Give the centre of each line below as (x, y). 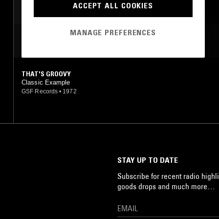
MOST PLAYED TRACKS (65, 41)
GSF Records (40, 91)
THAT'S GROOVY (46, 74)
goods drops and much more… (166, 186)
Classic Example (46, 82)
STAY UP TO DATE (148, 160)
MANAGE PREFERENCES (113, 33)
